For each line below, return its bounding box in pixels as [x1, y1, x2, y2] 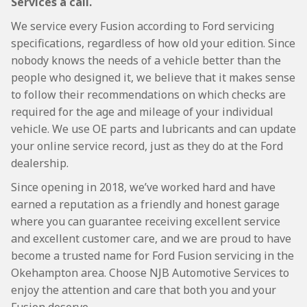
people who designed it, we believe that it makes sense [11, 70, 295, 85]
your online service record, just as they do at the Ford [11, 138, 283, 153]
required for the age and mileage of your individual [11, 104, 273, 119]
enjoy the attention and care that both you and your [11, 282, 276, 297]
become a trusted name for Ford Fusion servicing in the [11, 248, 294, 263]
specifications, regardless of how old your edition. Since [11, 36, 295, 51]
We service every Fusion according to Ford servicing [11, 19, 274, 34]
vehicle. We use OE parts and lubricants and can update [11, 121, 296, 136]
